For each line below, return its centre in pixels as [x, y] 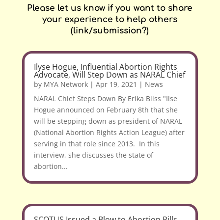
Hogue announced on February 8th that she [106, 110]
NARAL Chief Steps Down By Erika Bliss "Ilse [105, 98]
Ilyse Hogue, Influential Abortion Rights [105, 67]
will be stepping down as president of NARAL [108, 121]
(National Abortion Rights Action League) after [109, 132]
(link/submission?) [110, 31]
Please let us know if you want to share [110, 8]
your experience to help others [110, 19]
